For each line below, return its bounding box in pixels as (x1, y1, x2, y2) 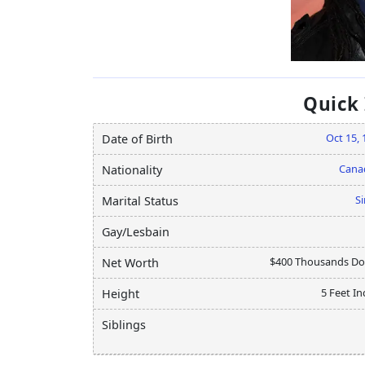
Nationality (102, 162, 162, 178)
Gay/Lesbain (102, 224, 169, 240)
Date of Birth (102, 131, 173, 147)
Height (102, 286, 139, 302)
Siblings (102, 317, 146, 333)
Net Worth (102, 255, 159, 271)
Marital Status (102, 193, 178, 209)
